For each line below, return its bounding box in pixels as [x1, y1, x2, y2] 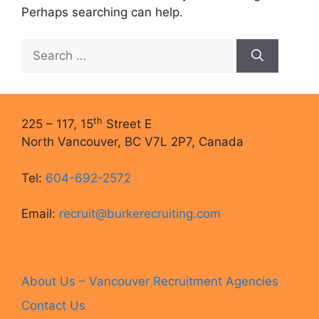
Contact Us [21, 298, 85, 313]
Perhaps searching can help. [21, 4, 183, 19]
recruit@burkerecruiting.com [59, 206, 221, 221]
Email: [21, 206, 59, 221]
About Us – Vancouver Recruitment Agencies [21, 274, 278, 288]
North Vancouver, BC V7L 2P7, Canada [21, 135, 244, 149]
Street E [103, 117, 152, 131]
